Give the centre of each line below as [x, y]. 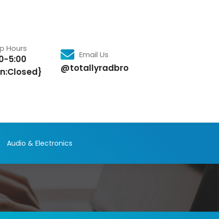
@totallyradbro [94, 68]
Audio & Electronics [39, 143]
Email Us [94, 55]
